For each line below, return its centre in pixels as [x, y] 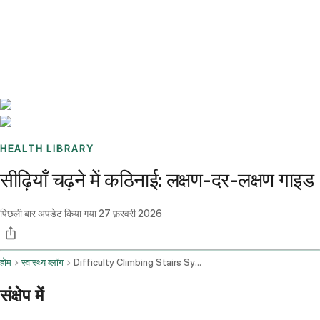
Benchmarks [45, 18]
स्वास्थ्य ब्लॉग [42, 263]
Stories [89, 18]
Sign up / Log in [72, 35]
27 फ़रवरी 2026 [130, 214]
